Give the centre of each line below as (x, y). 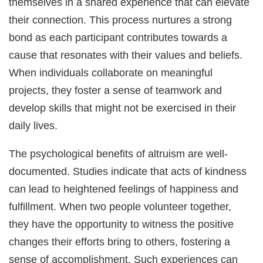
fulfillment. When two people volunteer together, (120, 207)
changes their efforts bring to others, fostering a (120, 242)
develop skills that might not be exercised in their (123, 107)
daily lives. (33, 125)
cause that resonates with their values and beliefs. (126, 55)
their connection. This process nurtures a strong (121, 19)
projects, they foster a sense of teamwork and (116, 90)
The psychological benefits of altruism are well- (119, 154)
